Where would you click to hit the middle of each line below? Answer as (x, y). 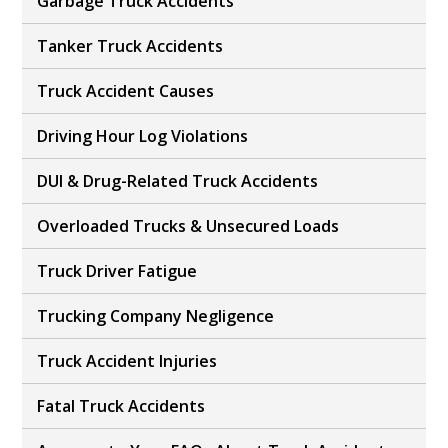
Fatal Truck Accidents (121, 406)
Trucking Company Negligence (156, 316)
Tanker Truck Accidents (130, 46)
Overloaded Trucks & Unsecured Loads (188, 226)
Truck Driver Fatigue (117, 271)
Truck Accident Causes (126, 91)
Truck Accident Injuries (127, 361)
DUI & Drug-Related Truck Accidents (178, 181)
